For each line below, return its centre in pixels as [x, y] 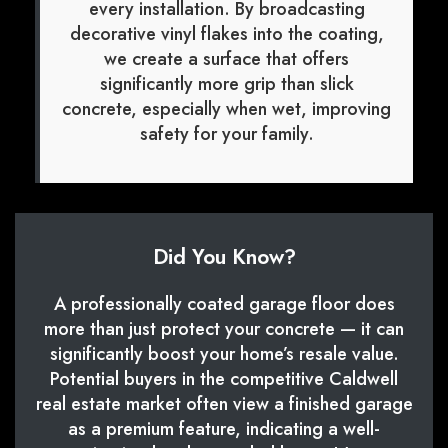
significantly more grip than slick [226, 84]
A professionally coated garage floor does [224, 304]
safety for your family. [226, 134]
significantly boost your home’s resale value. [224, 354]
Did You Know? [224, 257]
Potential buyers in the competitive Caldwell [224, 379]
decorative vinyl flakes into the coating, [226, 34]
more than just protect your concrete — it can [224, 329]
